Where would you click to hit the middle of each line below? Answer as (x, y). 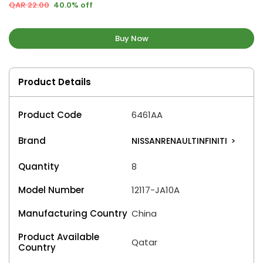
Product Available (59, 237)
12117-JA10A (156, 190)
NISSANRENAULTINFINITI (181, 141)
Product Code (50, 114)
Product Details (55, 82)
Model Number (51, 190)
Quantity (39, 166)
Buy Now (131, 38)
